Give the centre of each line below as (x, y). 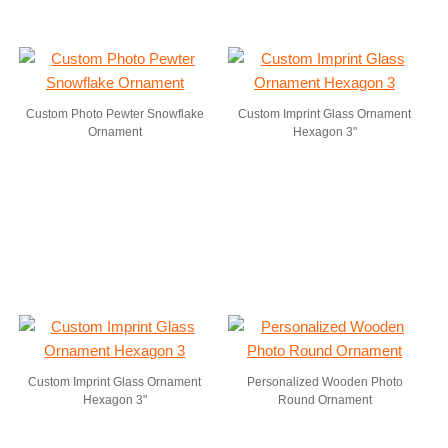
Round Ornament (324, 400)
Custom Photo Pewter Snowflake (114, 114)
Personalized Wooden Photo (324, 382)
